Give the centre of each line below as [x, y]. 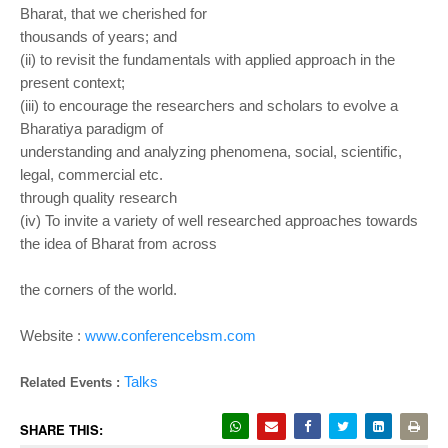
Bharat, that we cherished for [113, 13]
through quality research [98, 197]
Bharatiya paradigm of [91, 128]
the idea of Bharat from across [118, 243]
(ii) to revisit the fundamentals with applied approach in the [207, 59]
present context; [72, 82]
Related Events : [72, 382]
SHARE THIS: [61, 429]
